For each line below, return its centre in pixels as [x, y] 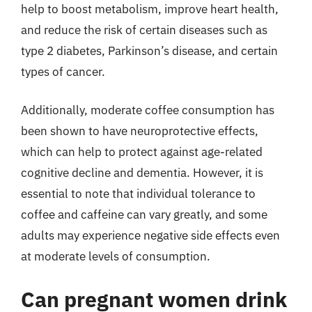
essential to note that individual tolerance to [138, 194]
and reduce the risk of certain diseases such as [144, 30]
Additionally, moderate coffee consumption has [148, 110]
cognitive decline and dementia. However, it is [142, 173]
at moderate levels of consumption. [116, 256]
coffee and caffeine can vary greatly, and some [144, 214]
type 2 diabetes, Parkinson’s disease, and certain [149, 50]
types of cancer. [63, 71]
